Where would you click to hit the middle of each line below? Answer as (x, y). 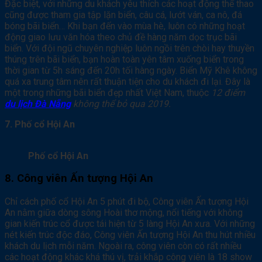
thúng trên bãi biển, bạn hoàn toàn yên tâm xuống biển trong (124, 59)
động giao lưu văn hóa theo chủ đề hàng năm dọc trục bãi (121, 37)
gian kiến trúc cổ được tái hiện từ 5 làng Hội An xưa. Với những (130, 224)
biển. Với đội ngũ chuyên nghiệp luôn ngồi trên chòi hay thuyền (130, 48)
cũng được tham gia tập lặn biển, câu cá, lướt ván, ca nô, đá (123, 15)
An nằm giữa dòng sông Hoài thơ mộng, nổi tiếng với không (124, 213)
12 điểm (228, 92)
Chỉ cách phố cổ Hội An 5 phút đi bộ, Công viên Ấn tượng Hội (127, 202)
